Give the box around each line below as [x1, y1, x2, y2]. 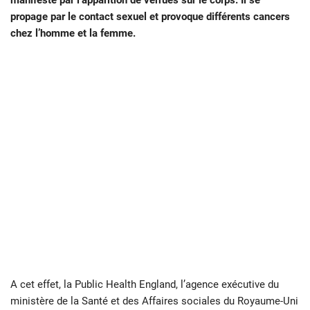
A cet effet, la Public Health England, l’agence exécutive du [10, 278, 279, 291]
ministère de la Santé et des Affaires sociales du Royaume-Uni [10, 295, 298, 308]
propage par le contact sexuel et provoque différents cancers [10, 10, 290, 24]
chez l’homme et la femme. [10, 27, 136, 40]
